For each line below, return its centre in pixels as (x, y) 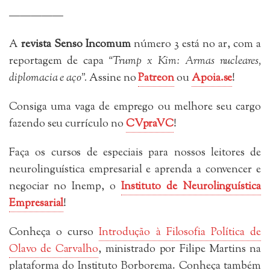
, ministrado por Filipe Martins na (180, 249)
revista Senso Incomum (77, 44)
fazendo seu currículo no (67, 124)
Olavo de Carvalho (54, 249)
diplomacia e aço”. (49, 78)
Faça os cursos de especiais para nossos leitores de (135, 153)
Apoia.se (212, 78)
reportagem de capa (59, 61)
